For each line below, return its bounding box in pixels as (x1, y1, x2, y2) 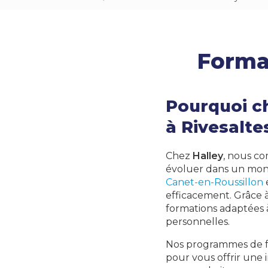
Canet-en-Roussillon (166, 176, 263, 188)
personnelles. (166, 216, 230, 227)
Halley (193, 150, 223, 162)
